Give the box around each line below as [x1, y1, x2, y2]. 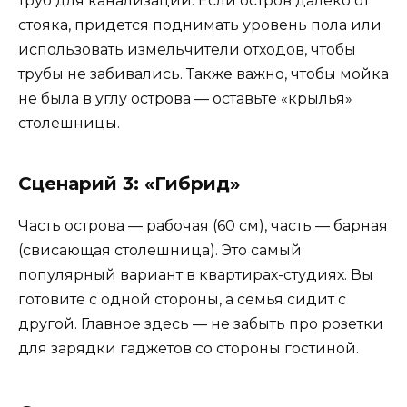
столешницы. [18, 114, 120, 132]
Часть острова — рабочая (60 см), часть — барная [18, 216, 388, 234]
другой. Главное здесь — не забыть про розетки [18, 314, 383, 333]
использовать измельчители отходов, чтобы [18, 40, 356, 58]
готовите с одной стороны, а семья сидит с [18, 290, 346, 308]
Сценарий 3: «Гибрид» [18, 172, 240, 194]
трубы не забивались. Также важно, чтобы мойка [18, 65, 389, 83]
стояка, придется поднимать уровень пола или [18, 15, 382, 34]
